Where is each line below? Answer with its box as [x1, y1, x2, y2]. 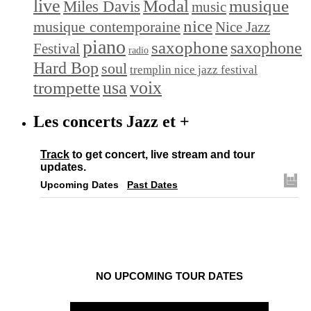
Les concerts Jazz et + [33, 112, 190, 131]
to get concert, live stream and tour [69, 148, 255, 160]
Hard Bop [33, 58, 99, 77]
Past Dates [127, 178, 178, 190]
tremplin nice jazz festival [130, 62, 258, 76]
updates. [40, 160, 86, 173]
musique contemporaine [33, 18, 180, 35]
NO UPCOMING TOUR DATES [96, 269, 243, 282]
